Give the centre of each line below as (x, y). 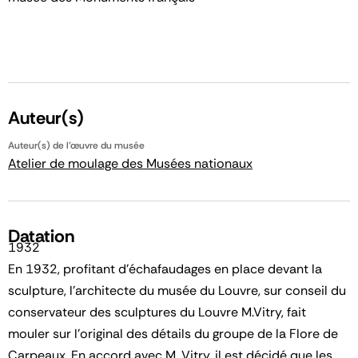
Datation (41, 236)
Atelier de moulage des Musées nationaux (130, 163)
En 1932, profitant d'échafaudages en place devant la (165, 269)
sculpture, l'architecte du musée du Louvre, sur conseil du (177, 290)
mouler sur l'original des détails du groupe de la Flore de (173, 334)
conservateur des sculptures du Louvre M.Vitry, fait (157, 312)
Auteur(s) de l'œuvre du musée (76, 145)
